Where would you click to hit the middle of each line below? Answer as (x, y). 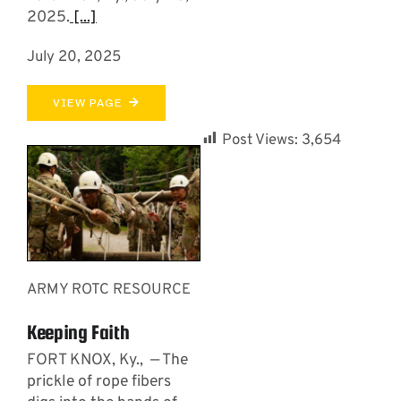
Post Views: (260, 140)
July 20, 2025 (73, 56)
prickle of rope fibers (98, 381)
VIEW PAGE (87, 102)
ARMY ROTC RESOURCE (108, 289)
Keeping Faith (78, 332)
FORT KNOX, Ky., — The (107, 360)
